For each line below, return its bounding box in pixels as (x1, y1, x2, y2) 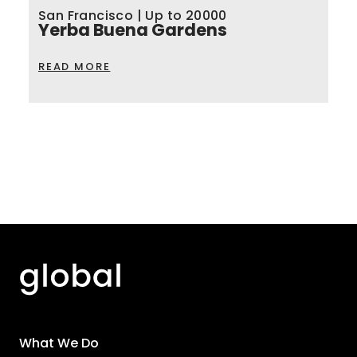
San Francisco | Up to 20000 (38, 6, 227, 25)
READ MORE (38, 59, 111, 75)
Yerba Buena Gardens (38, 18, 227, 42)
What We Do (19, 334, 99, 353)
